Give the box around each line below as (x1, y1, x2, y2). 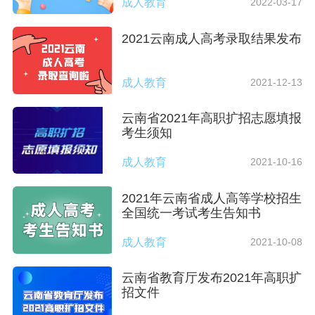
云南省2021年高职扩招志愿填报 (122, 111, 302, 126)
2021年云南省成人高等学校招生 (122, 191, 302, 205)
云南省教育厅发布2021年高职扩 (122, 271, 302, 285)
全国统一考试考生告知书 (122, 205, 262, 220)
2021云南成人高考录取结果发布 (122, 31, 302, 46)
